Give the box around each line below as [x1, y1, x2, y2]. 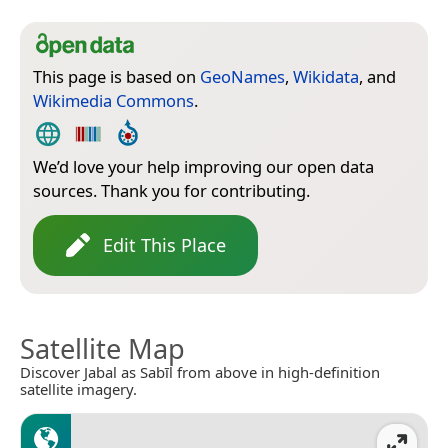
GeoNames [200, 64, 285, 88]
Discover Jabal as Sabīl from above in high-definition [20, 361, 380, 382]
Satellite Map [20, 329, 185, 367]
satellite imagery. [20, 378, 137, 399]
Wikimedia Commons [33, 88, 194, 112]
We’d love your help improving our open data [33, 154, 374, 178]
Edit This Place [103, 232, 226, 257]
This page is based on [33, 64, 200, 88]
